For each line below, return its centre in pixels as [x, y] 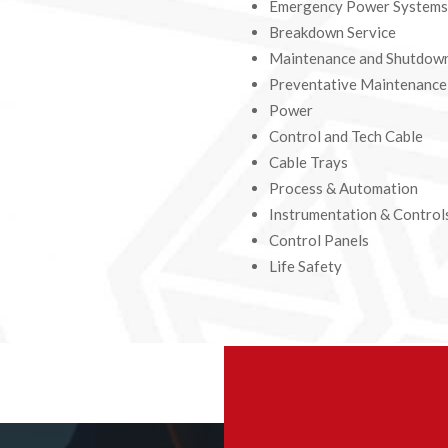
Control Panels [318, 239]
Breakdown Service [332, 31]
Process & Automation [343, 187]
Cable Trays [308, 161]
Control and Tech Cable [345, 135]
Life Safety [305, 265]
